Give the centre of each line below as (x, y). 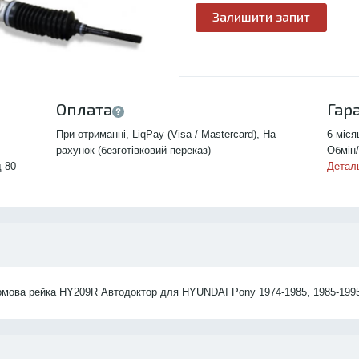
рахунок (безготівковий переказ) (133, 150)
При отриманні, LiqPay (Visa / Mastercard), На (165, 134)
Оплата (84, 109)
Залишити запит (261, 16)
